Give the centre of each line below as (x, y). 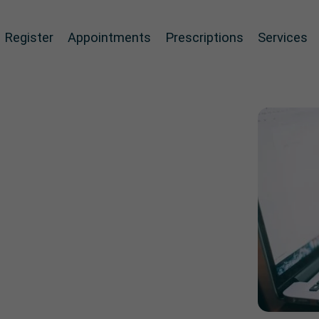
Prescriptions (204, 37)
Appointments (109, 37)
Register (29, 37)
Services (283, 37)
